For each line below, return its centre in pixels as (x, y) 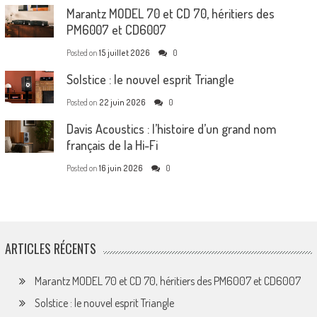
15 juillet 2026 (124, 52)
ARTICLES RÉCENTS (50, 248)
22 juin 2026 (122, 102)
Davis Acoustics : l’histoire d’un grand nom (171, 128)
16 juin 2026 (121, 168)
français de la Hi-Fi (112, 145)
